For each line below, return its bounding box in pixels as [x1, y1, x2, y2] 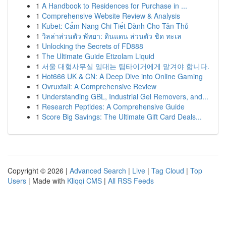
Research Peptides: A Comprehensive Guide [42, 101, 185, 111]
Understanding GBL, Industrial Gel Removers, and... [42, 91, 208, 101]
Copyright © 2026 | [8, 165, 70, 176]
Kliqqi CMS [67, 176, 102, 186]
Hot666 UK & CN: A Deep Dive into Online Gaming [42, 71, 203, 81]
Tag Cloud [151, 165, 184, 176]
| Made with [26, 176, 67, 186]
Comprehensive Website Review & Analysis [42, 11, 180, 21]
